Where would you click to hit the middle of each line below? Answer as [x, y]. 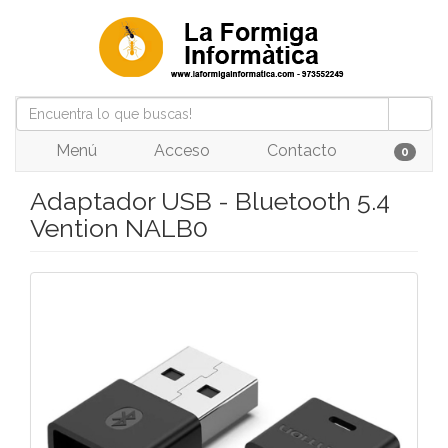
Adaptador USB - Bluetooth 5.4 [210, 201]
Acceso [179, 150]
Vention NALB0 [119, 228]
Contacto [299, 150]
